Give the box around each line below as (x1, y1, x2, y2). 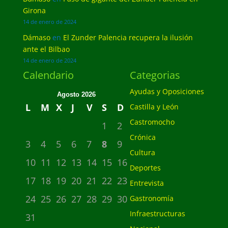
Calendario (22, 68, 74, 82)
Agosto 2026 (56, 91, 96, 98)
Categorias (129, 68, 180, 82)
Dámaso (22, 33, 50, 42)
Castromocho (129, 117, 175, 127)
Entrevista (129, 178, 164, 188)
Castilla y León (129, 102, 179, 111)
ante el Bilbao (22, 44, 70, 54)
